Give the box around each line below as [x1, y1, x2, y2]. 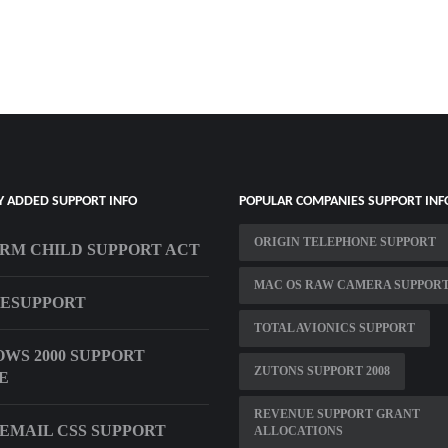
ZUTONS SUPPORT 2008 [254, 363, 390, 378]
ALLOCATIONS [254, 423, 343, 438]
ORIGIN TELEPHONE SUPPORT [254, 234, 436, 249]
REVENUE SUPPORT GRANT [254, 406, 420, 421]
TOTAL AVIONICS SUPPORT [254, 320, 415, 335]
